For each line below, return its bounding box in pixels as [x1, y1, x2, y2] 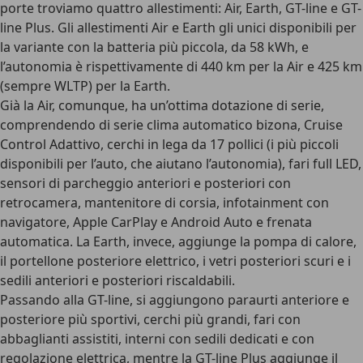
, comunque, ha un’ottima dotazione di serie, [52, 96, 324, 114]
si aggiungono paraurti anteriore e [133, 291, 349, 309]
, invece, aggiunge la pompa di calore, [126, 233, 357, 250]
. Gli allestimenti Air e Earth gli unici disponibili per [51, 19, 357, 36]
